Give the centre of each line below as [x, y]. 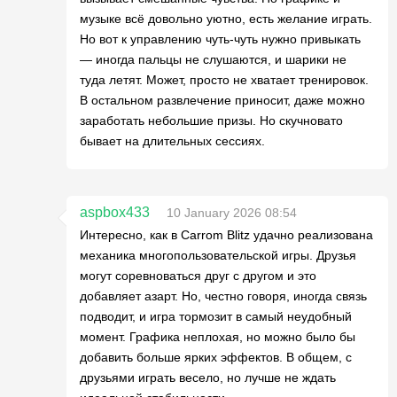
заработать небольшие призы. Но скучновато [211, 121]
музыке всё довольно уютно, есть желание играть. [226, 19]
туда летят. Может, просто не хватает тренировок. [224, 80]
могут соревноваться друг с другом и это [198, 276]
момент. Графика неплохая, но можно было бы [218, 337]
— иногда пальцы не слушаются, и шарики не [213, 59]
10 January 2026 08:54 [232, 213]
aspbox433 [115, 212]
